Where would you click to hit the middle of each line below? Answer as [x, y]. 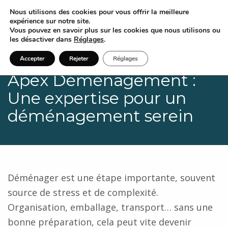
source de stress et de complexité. [83, 192]
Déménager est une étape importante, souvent [111, 178]
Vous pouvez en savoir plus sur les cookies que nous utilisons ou [115, 30]
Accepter [32, 59]
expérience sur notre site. [50, 21]
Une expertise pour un [97, 98]
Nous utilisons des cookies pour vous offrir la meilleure [99, 12]
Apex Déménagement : [102, 80]
